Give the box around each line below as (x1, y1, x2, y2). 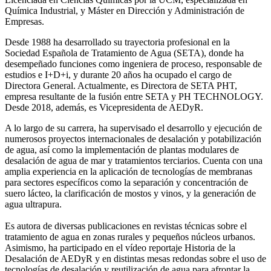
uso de (241, 253, 266, 264)
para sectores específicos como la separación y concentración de (5, 177, 248, 188)
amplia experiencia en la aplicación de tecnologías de (5, 166, 209, 177)
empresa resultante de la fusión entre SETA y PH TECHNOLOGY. (5, 91, 263, 102)
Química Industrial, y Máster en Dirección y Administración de (5, 5, 244, 16)
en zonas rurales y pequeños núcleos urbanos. (82, 231, 255, 242)
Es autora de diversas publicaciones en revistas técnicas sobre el (5, 220, 247, 231)
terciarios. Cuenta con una (163, 155, 263, 166)
